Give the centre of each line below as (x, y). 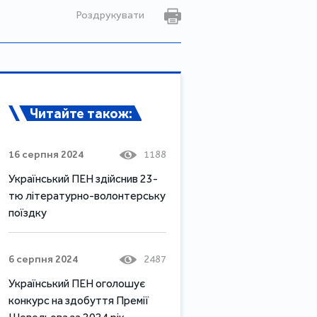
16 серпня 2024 (46, 154)
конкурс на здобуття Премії (79, 300)
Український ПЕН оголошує (77, 283)
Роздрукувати (111, 15)
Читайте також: (81, 113)
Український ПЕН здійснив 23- (83, 178)
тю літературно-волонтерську (87, 195)
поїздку (28, 212)
